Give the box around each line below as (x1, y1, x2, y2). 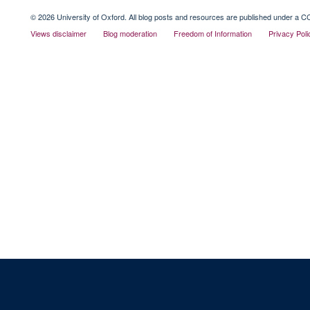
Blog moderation (102, 27, 157, 39)
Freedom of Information (173, 27, 252, 39)
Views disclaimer (30, 27, 86, 39)
